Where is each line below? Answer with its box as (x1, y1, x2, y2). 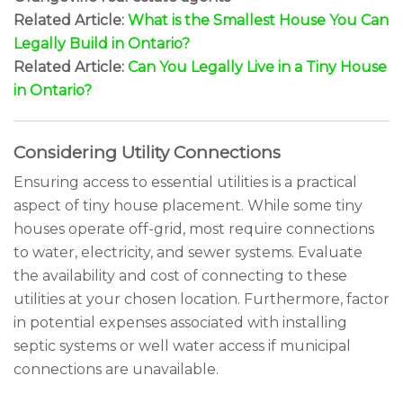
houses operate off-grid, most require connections (13, 220, 374, 237)
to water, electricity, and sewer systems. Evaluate (13, 244, 363, 261)
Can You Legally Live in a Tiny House (128, 58, 387, 76)
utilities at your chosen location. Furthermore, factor (13, 291, 390, 308)
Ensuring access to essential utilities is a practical (13, 174, 357, 191)
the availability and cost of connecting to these (13, 267, 347, 284)
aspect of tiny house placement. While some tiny (13, 197, 363, 214)
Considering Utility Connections (13, 142, 281, 163)
